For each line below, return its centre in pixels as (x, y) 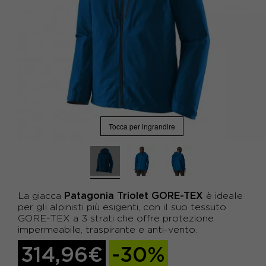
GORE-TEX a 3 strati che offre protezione (116, 218)
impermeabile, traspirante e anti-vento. (107, 229)
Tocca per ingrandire (142, 126)
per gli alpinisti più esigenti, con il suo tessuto (122, 207)
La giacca (41, 196)
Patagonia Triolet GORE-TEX (134, 195)
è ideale (223, 196)
